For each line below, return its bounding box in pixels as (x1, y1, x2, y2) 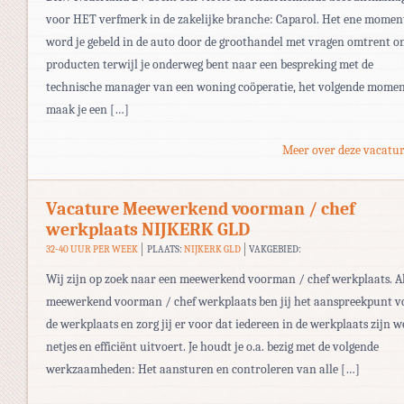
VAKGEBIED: (249, 243, 302, 255)
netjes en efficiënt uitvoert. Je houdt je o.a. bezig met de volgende (46, 338, 379, 354)
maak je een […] (46, 101, 129, 117)
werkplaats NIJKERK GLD (46, 218, 250, 240)
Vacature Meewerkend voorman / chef (46, 197, 355, 219)
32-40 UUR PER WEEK (46, 243, 138, 255)
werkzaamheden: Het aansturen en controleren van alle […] (46, 361, 360, 377)
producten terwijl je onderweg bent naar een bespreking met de (46, 56, 373, 72)
